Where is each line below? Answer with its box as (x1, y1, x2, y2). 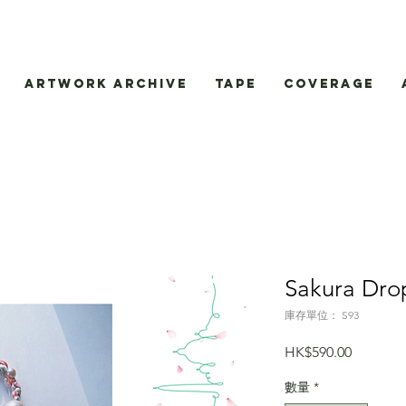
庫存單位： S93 (285, 308, 359, 323)
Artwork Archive (24, 76, 188, 92)
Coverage (284, 76, 374, 92)
